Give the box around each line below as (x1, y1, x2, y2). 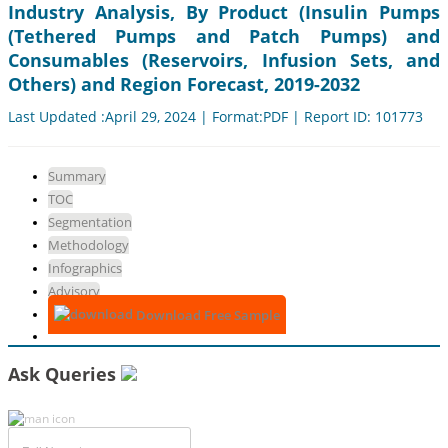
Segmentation (48, 213, 132, 232)
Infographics (48, 259, 122, 278)
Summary (48, 167, 106, 186)
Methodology (48, 236, 129, 255)
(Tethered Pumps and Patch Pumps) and (8, 24, 440, 49)
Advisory (48, 282, 100, 301)
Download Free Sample (133, 305, 280, 324)
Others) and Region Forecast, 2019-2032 (8, 72, 360, 97)
